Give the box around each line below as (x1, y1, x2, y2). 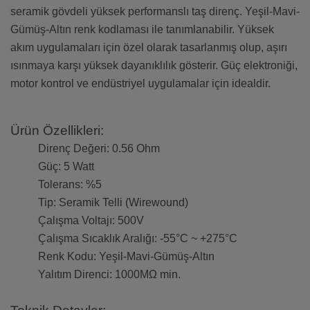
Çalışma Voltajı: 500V (38, 215, 144, 227)
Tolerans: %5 (38, 179, 102, 191)
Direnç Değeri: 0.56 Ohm (38, 143, 160, 155)
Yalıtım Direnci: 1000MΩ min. (38, 268, 181, 281)
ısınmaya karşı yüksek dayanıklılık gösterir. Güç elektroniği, (10, 60, 298, 72)
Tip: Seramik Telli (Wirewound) (38, 197, 188, 209)
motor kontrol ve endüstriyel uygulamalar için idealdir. (10, 77, 271, 90)
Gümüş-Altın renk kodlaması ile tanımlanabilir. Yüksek (10, 24, 274, 36)
